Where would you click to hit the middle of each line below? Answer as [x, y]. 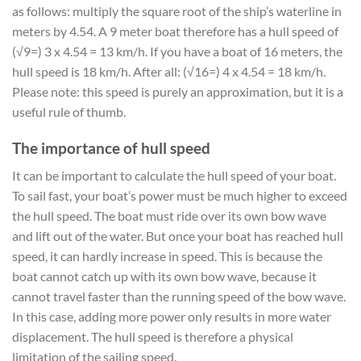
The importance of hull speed [111, 147]
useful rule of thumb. [69, 111]
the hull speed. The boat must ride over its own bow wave [169, 216]
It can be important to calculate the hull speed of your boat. [174, 176]
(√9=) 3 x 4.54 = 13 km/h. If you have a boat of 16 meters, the [177, 51]
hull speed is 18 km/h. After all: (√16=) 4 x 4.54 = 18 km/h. [169, 71]
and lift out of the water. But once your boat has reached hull [178, 236]
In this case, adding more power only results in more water [172, 317]
